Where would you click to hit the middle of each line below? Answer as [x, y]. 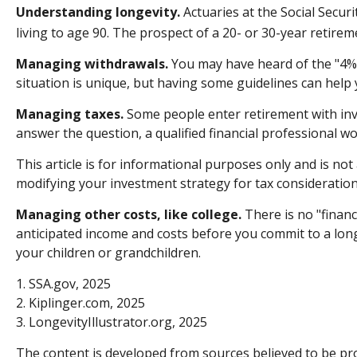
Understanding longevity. [98, 12]
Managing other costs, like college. [129, 214]
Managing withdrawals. [92, 63]
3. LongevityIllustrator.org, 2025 [112, 322]
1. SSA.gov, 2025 [63, 283]
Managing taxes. [70, 114]
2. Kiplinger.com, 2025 [80, 302]
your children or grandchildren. [108, 252]
